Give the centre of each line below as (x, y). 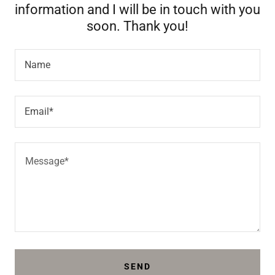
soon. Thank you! (137, 26)
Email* (39, 111)
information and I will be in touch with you (137, 10)
